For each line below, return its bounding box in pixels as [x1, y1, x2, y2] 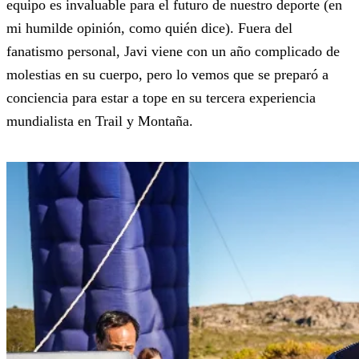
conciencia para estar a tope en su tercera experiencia [6, 90, 316, 107]
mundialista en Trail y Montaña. [6, 113, 193, 130]
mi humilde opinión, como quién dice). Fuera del [6, 20, 292, 37]
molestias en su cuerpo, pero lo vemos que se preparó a [6, 67, 329, 83]
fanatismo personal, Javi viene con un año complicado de [6, 43, 340, 60]
